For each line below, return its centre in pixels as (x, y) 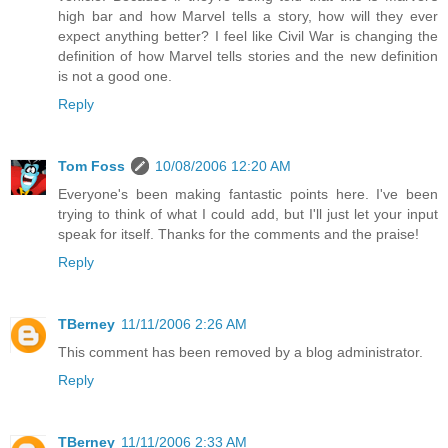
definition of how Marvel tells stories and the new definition (248, 55)
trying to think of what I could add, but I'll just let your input (248, 213)
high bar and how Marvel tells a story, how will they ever (248, 15)
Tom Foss (91, 165)
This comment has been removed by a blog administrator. (240, 351)
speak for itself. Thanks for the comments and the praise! (238, 233)
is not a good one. (115, 75)
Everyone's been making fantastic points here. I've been (248, 193)
